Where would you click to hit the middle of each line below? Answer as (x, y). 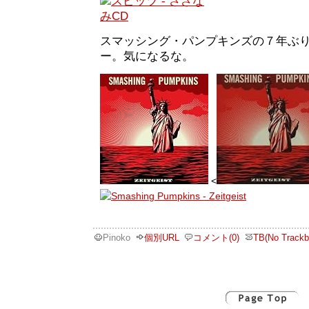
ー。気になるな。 (147, 57)
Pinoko (119, 237)
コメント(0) (216, 237)
